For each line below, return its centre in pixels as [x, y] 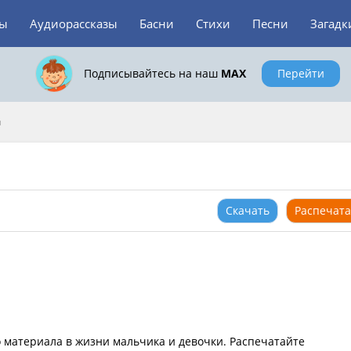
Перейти [300, 73]
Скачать [248, 210]
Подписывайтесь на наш [152, 73]
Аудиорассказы [74, 24]
